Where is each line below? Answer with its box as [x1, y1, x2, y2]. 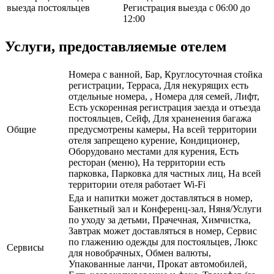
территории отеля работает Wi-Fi [68, 179, 206, 190]
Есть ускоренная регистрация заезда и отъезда [68, 102, 261, 113]
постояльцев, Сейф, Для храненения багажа [68, 113, 251, 124]
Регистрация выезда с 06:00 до [123, 2, 250, 13]
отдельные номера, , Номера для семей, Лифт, [68, 91, 259, 102]
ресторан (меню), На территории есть [68, 157, 225, 168]
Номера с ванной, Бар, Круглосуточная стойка [68, 69, 262, 80]
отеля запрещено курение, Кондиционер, [68, 135, 240, 146]
